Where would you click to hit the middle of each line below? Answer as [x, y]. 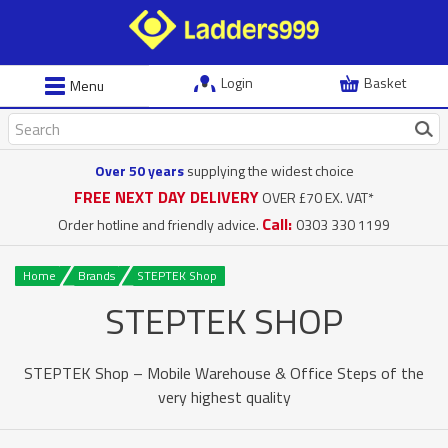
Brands [96, 275]
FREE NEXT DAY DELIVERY [166, 196]
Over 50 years [139, 170]
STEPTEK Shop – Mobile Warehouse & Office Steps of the [224, 372]
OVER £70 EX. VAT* [316, 197]
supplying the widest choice [268, 170]
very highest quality [224, 396]
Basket [385, 82]
